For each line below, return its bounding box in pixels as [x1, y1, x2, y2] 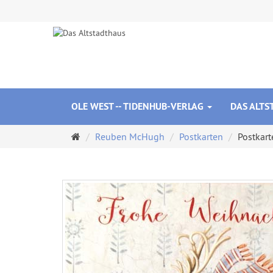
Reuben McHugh [95, 130, 165, 143]
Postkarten [179, 130, 223, 143]
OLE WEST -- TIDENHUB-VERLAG [71, 100, 206, 113]
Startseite [80, 130, 119, 142]
